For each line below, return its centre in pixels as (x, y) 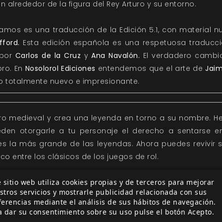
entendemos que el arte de (150, 68)
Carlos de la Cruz (50, 55)
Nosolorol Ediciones (60, 68)
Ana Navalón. (117, 55)
